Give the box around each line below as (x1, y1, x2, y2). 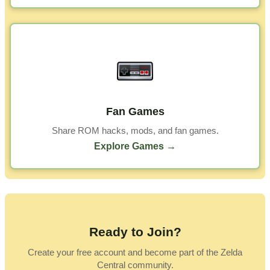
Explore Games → (94, 141, 176, 152)
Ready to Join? (89, 225, 181, 239)
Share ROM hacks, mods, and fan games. (51, 125, 219, 136)
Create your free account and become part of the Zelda (28, 247, 242, 258)
